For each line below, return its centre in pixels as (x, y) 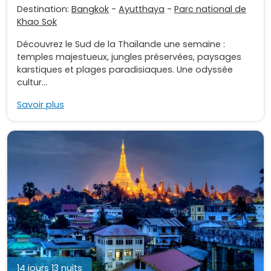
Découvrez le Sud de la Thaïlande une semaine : (121, 44)
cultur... (32, 83)
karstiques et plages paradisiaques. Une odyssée (125, 70)
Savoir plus (41, 105)
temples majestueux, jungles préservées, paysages (129, 57)
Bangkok (90, 9)
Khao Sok (37, 22)
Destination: (44, 9)
